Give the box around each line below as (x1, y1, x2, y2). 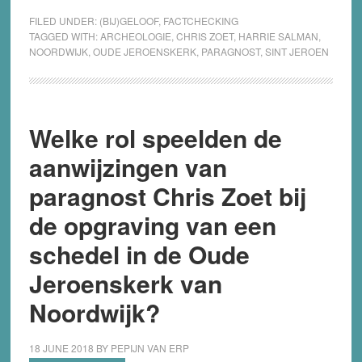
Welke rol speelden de (28, 120, 282, 156)
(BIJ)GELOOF (99, 14, 158, 28)
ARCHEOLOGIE (99, 29, 171, 44)
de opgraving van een (28, 208, 276, 243)
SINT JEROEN (264, 44, 329, 59)
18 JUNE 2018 (28, 341, 94, 356)
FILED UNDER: (28, 14, 99, 28)
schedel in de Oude (28, 237, 250, 272)
